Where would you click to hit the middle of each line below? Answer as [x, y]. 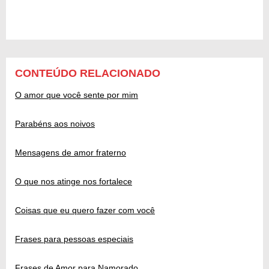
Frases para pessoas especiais [74, 239]
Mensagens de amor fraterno [71, 152]
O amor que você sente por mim [77, 95]
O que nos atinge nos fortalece [74, 181]
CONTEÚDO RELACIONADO [88, 73]
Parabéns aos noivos [55, 123]
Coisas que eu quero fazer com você [85, 210]
